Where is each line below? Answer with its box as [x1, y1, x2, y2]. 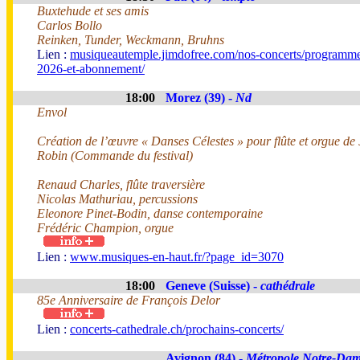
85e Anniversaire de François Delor [37, 293, 220, 307]
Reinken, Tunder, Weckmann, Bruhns [37, 33, 224, 47]
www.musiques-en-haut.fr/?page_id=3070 [70, 250, 284, 264]
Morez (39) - [166, 91, 235, 104]
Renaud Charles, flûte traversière [37, 178, 205, 191]
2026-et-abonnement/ [37, 62, 145, 76]
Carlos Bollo [37, 18, 102, 32]
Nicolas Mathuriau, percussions [37, 192, 198, 206]
